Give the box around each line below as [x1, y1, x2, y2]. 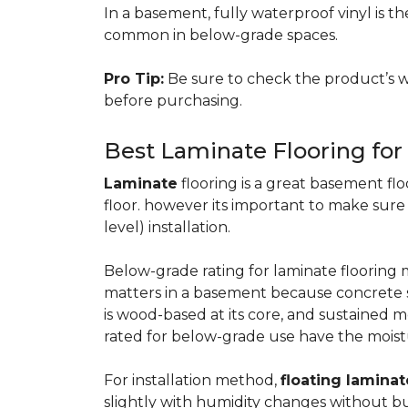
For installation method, [104, 372, 280, 389]
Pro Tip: [104, 70, 164, 87]
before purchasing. [104, 92, 250, 109]
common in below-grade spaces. [104, 26, 338, 44]
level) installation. [104, 219, 238, 236]
